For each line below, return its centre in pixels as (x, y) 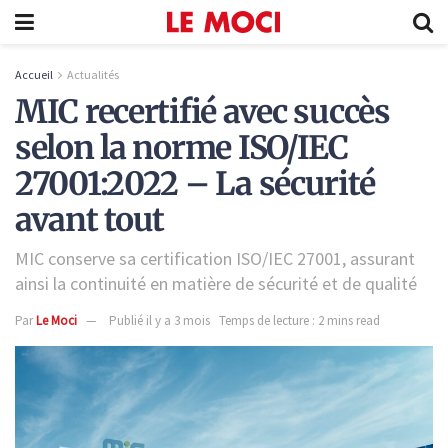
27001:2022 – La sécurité (195, 184)
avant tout (90, 220)
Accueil (34, 74)
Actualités (93, 74)
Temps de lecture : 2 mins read (299, 320)
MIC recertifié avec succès (202, 112)
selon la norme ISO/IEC (181, 148)
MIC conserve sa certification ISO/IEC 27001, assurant (215, 258)
